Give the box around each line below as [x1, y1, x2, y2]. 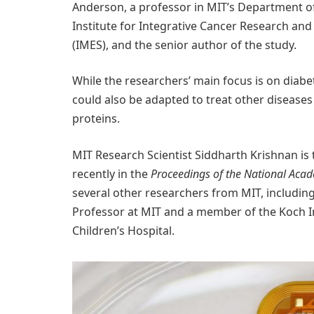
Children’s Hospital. [72, 223, 175, 239]
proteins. [72, 111, 120, 127]
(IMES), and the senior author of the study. [72, 36, 296, 53]
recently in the [72, 166, 151, 182]
